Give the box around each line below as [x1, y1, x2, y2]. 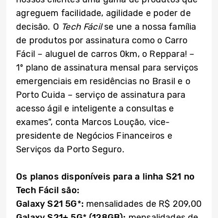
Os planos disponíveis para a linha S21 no [16, 171, 195, 182]
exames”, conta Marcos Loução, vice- [16, 117, 170, 127]
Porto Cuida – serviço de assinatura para [16, 90, 186, 100]
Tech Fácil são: [16, 185, 79, 196]
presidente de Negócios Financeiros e [16, 130, 172, 141]
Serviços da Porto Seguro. [16, 144, 125, 155]
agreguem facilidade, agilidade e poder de [16, 8, 191, 18]
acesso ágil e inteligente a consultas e [16, 103, 174, 114]
